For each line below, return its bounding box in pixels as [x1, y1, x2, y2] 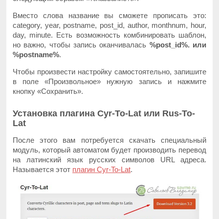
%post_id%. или [149, 40, 206, 49]
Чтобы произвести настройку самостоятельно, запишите [13, 67, 206, 76]
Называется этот [13, 165, 73, 174]
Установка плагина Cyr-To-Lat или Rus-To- [13, 108, 196, 118]
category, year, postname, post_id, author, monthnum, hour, [13, 21, 206, 29]
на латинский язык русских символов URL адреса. [13, 155, 206, 164]
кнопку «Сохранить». [13, 87, 84, 95]
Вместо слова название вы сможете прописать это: [13, 11, 206, 20]
